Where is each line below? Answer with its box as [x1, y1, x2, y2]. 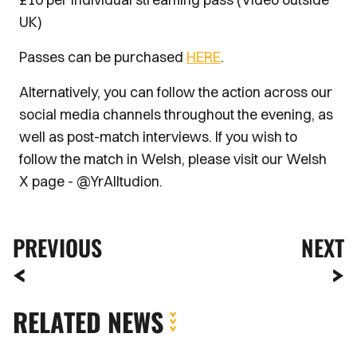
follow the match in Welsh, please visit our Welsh [19, 149, 327, 168]
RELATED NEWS [13, 302, 163, 340]
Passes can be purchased [19, 47, 186, 66]
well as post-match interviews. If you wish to [19, 127, 297, 146]
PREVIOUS [13, 230, 102, 264]
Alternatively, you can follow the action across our [19, 82, 332, 101]
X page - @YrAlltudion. [19, 171, 163, 190]
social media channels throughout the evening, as [19, 104, 333, 124]
